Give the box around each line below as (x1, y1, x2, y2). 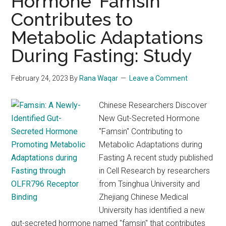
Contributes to (11, 9, 133, 30)
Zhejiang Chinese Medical (99, 192, 189, 202)
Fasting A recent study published (99, 153, 213, 162)
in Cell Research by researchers (99, 166, 210, 176)
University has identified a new (99, 205, 205, 215)
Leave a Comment (129, 74, 188, 82)
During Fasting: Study (11, 45, 193, 66)
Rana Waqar (79, 74, 119, 82)
